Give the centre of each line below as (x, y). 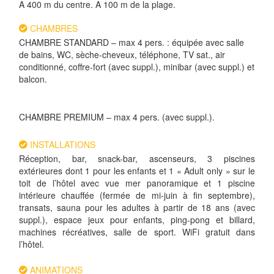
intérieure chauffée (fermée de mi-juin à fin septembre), (137, 195)
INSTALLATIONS (62, 144)
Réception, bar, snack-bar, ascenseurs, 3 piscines (137, 158)
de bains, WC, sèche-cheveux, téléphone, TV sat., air (122, 54)
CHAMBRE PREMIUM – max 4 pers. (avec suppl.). (117, 117)
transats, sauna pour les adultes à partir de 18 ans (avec (137, 207)
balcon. (35, 79)
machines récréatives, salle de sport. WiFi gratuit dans (137, 231)
